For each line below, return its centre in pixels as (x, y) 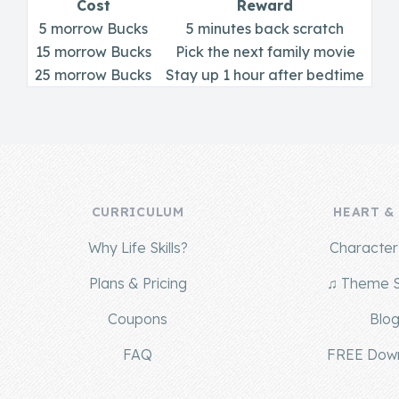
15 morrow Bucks (93, 52)
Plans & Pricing (138, 283)
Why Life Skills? (138, 248)
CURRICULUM (138, 212)
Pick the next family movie (265, 52)
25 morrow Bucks (93, 75)
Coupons (138, 319)
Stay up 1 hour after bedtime (265, 75)
